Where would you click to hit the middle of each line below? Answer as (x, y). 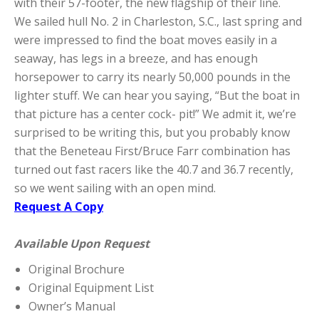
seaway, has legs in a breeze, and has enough (136, 58)
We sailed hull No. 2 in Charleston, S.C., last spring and (158, 21)
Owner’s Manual (72, 306)
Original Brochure (77, 269)
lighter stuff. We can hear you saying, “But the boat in (157, 95)
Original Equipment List (91, 287)
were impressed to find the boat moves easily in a (146, 40)
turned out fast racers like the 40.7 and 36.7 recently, (154, 169)
